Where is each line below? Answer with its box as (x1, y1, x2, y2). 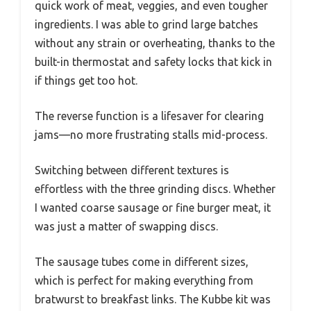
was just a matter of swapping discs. (35, 219, 218, 233)
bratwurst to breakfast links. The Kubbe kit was (35, 292, 271, 305)
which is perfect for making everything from (35, 274, 253, 287)
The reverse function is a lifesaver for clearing (35, 109, 264, 122)
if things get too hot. (35, 74, 137, 87)
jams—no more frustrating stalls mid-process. (35, 128, 267, 141)
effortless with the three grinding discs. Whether (35, 182, 276, 195)
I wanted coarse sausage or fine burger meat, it (35, 201, 271, 214)
